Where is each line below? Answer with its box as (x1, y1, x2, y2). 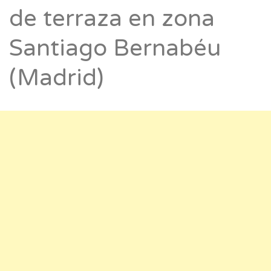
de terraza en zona (9, 5, 215, 33)
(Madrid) (9, 64, 103, 93)
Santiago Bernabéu (9, 34, 221, 63)
